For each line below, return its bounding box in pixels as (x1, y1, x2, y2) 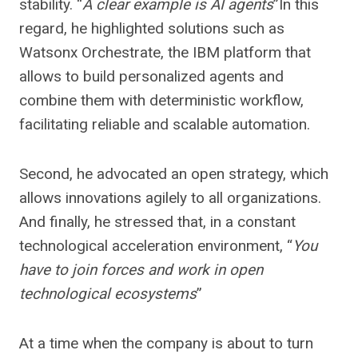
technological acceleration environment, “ (19, 237, 292, 255)
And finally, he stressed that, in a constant (19, 213, 296, 231)
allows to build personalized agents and (19, 67, 284, 86)
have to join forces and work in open (19, 261, 263, 279)
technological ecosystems (19, 284, 197, 303)
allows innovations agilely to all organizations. (19, 189, 321, 207)
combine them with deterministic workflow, (19, 91, 304, 109)
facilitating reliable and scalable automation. (19, 115, 310, 133)
